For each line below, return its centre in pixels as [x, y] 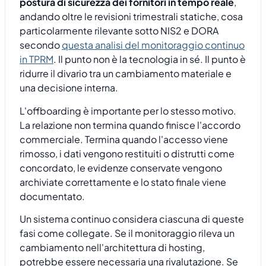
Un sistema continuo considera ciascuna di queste [132, 219]
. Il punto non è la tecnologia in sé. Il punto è [150, 59]
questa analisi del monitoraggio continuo [153, 45]
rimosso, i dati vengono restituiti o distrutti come [127, 153]
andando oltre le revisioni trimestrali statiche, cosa [131, 17]
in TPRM [37, 59]
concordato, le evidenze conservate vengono [121, 167]
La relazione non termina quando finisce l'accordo [130, 125]
